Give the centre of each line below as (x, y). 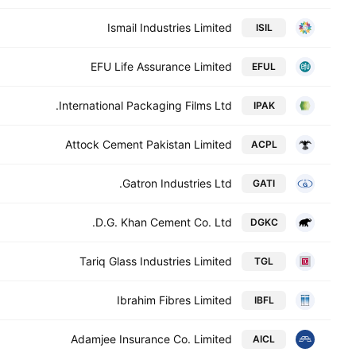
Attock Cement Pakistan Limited (149, 144)
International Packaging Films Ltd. (145, 105)
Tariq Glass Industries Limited (156, 261)
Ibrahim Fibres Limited (174, 300)
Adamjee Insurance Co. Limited (151, 339)
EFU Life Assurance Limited (161, 66)
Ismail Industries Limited (170, 27)
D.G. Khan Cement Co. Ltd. (164, 222)
